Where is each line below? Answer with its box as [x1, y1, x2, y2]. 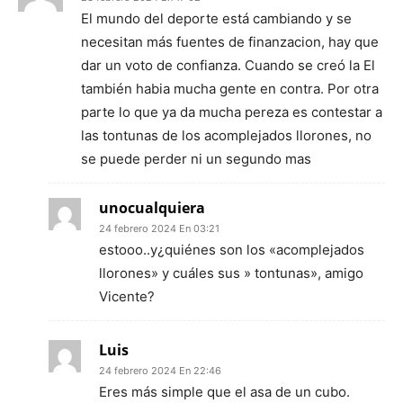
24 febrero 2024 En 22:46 [99, 364, 221, 377]
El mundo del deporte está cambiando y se [81, 10, 352, 27]
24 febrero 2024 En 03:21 [99, 222, 219, 235]
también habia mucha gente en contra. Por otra [81, 80, 379, 97]
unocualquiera [99, 198, 205, 218]
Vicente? [99, 288, 155, 305]
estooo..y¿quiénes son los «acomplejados [99, 241, 364, 258]
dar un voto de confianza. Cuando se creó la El [81, 57, 375, 74]
